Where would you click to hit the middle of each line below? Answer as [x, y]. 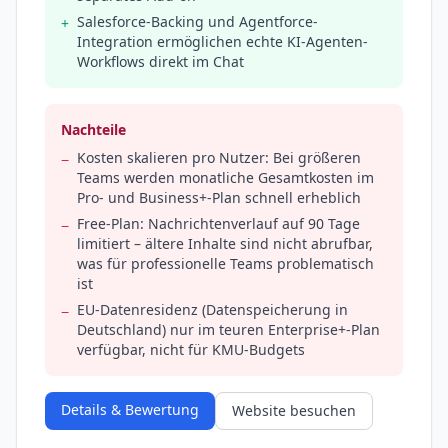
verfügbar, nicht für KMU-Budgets [191, 350]
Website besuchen [294, 411]
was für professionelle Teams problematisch [225, 264]
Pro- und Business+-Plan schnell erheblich [219, 198]
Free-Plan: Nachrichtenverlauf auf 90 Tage [218, 224]
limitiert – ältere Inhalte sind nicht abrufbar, [225, 244]
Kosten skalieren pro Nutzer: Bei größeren [219, 158]
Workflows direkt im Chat [160, 62]
